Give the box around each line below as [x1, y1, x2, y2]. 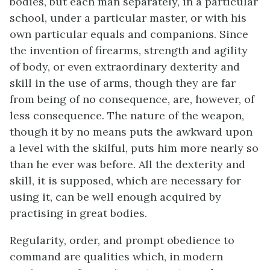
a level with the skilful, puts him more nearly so [10, 140, 259, 155]
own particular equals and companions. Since [10, 27, 248, 41]
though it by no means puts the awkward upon [10, 124, 253, 139]
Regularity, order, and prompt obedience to [10, 233, 234, 247]
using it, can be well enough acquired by [10, 189, 221, 204]
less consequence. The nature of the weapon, [10, 108, 244, 122]
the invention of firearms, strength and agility [10, 43, 248, 57]
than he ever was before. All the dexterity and [10, 157, 245, 171]
